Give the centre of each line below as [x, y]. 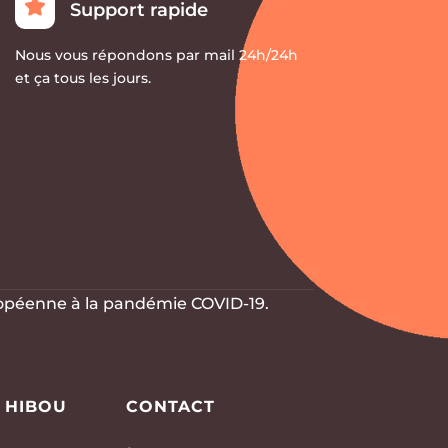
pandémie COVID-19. [186, 303]
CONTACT [170, 406]
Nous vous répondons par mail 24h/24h [156, 55]
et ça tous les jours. [82, 78]
